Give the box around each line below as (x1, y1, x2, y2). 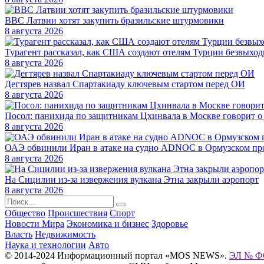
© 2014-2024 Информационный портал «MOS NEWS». (5, 250, 229, 261)
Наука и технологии (5, 240, 86, 250)
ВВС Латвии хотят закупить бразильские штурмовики (5, 15, 224, 26)
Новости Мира (5, 219, 64, 229)
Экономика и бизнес (67, 219, 149, 229)
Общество (5, 208, 45, 219)
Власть (5, 229, 32, 240)
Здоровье (151, 219, 188, 229)
